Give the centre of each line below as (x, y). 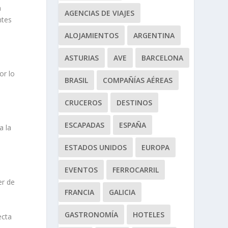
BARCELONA (162, 58)
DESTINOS (134, 102)
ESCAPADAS (84, 125)
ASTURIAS (81, 58)
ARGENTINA (154, 35)
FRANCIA (79, 192)
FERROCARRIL (135, 169)
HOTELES (148, 214)
